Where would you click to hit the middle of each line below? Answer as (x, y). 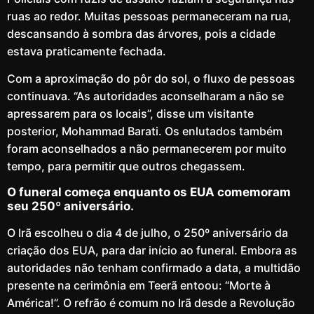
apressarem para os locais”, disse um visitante (130, 114)
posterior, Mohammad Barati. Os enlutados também (145, 131)
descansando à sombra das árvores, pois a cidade (141, 33)
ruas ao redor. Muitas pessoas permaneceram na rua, (149, 16)
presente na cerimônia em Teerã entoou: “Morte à (139, 286)
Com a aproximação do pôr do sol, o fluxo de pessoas (151, 78)
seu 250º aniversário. (70, 206)
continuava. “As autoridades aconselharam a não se (145, 96)
